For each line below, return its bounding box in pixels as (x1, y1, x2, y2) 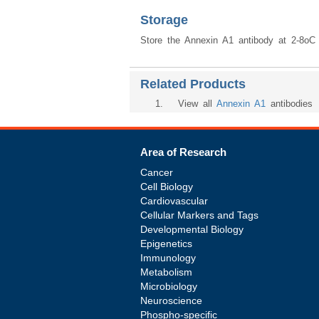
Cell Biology (140, 181, 193, 192)
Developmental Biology (140, 224, 244, 235)
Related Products (140, 77, 246, 91)
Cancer (140, 167, 173, 178)
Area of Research (140, 146, 226, 158)
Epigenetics (140, 238, 192, 249)
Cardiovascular (140, 195, 208, 206)
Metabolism (140, 266, 192, 278)
